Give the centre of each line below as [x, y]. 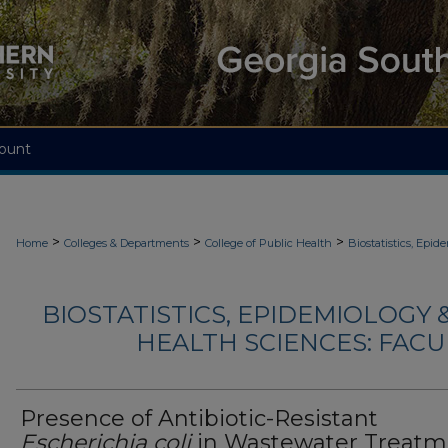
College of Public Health [268, 243]
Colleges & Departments [126, 243]
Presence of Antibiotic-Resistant [199, 419]
